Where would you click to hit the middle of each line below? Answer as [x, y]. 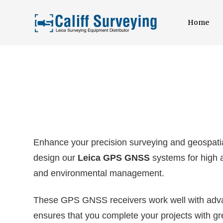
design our [56, 158]
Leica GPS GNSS [115, 158]
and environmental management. [99, 173]
